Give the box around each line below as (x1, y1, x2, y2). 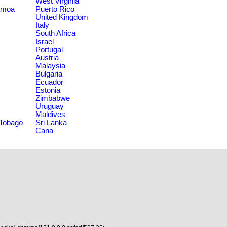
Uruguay (35, 102, 64, 110)
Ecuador (35, 78, 63, 86)
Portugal (35, 45, 63, 54)
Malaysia (35, 61, 65, 70)
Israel (35, 37, 54, 46)
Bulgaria (35, 69, 62, 78)
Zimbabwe (35, 94, 70, 102)
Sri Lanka (35, 118, 67, 127)
